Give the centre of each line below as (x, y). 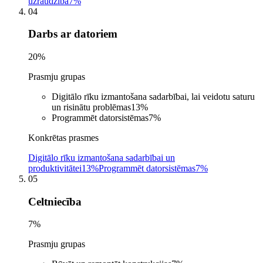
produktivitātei (55, 168)
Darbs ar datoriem (73, 34)
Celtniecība (55, 201)
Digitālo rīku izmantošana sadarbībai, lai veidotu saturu (153, 97)
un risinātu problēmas (91, 107)
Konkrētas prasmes (63, 138)
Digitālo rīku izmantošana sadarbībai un (102, 158)
